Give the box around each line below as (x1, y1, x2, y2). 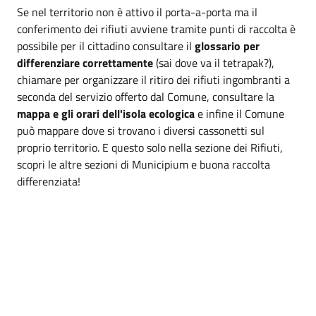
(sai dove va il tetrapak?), (153, 54, 274, 71)
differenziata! (17, 173, 80, 190)
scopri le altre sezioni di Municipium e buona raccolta (17, 156, 270, 173)
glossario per (195, 37, 260, 54)
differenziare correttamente (17, 54, 153, 71)
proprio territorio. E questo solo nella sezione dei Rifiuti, (17, 139, 283, 156)
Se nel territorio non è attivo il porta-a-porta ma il (17, 4, 257, 20)
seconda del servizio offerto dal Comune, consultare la (17, 88, 274, 105)
